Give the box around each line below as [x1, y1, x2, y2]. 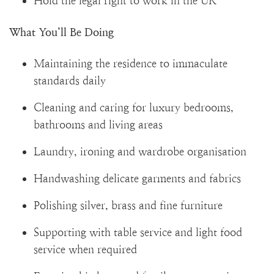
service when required [34, 243, 137, 256]
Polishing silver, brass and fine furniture [34, 199, 223, 212]
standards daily [34, 74, 106, 87]
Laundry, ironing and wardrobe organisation [34, 145, 246, 158]
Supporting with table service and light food [34, 226, 242, 239]
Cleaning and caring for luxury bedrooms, [34, 101, 234, 114]
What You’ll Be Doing [9, 26, 114, 39]
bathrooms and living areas [34, 118, 163, 131]
